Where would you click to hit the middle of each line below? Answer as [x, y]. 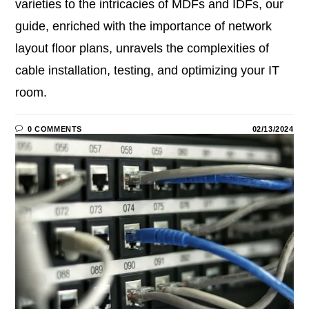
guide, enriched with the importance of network [144, 26]
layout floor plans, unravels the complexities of [142, 48]
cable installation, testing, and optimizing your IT [148, 70]
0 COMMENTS [55, 129]
